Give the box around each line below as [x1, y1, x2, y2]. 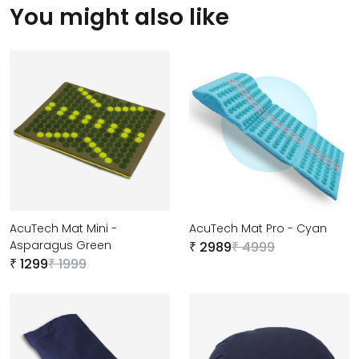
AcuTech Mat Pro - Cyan [189, 220, 327, 236]
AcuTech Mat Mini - [10, 220, 117, 236]
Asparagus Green [10, 236, 111, 253]
